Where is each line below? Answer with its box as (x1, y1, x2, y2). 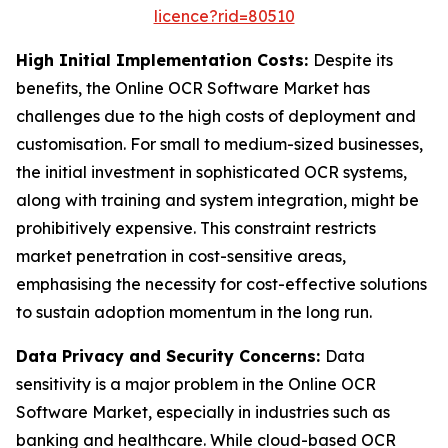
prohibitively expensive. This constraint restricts (16, 218, 376, 239)
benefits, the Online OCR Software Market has (16, 78, 370, 99)
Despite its (313, 50, 393, 71)
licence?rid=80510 (153, 6, 295, 27)
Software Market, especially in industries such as (16, 402, 390, 423)
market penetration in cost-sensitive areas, (16, 246, 346, 267)
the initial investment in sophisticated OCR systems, (16, 162, 407, 183)
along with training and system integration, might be (16, 190, 419, 211)
